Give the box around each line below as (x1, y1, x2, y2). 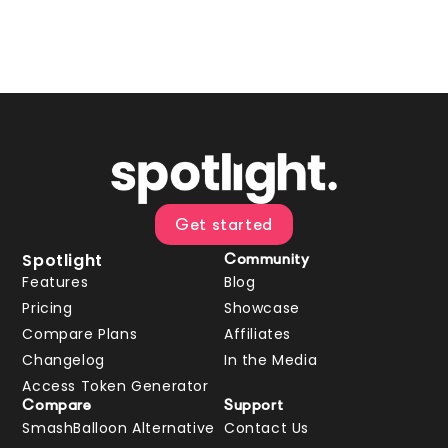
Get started (175, 216, 273, 235)
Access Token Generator (22, 375, 209, 396)
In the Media (224, 349, 318, 370)
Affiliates (224, 323, 291, 344)
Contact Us (224, 417, 309, 438)
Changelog (22, 349, 105, 370)
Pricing (22, 297, 73, 318)
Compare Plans (22, 323, 138, 344)
